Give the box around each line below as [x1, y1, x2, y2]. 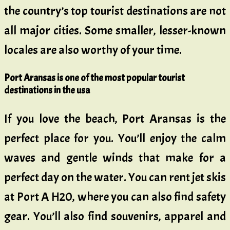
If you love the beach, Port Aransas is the [4, 111, 226, 127]
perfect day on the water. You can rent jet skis [4, 169, 226, 185]
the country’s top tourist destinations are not [4, 3, 226, 19]
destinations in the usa [4, 84, 90, 97]
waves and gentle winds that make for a [4, 150, 226, 166]
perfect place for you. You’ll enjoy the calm [4, 130, 226, 146]
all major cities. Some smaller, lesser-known [4, 23, 226, 39]
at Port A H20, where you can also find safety [4, 189, 226, 205]
